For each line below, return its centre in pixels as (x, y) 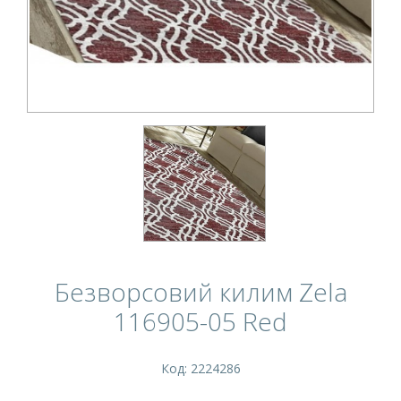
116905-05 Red (200, 321)
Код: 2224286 (200, 368)
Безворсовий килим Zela (200, 291)
